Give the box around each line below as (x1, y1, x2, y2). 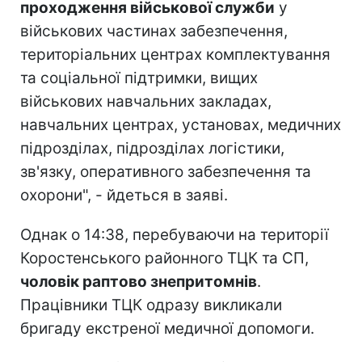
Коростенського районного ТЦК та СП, (20, 248, 309, 267)
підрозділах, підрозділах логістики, (20, 138, 284, 158)
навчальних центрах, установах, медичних (20, 115, 341, 134)
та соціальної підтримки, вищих (20, 68, 258, 87)
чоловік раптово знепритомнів (20, 271, 257, 291)
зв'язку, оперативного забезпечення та (20, 162, 311, 181)
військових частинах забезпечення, (20, 21, 288, 40)
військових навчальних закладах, (20, 91, 271, 111)
